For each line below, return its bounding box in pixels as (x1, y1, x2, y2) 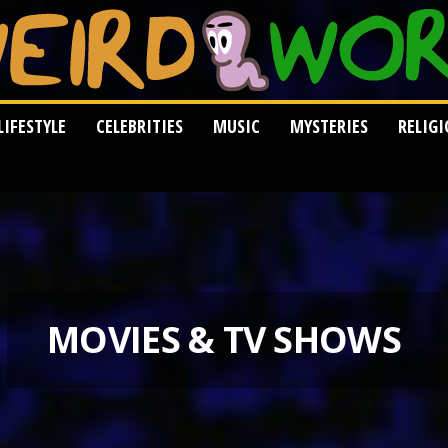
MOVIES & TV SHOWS (47, 315, 401, 364)
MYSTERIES (289, 114, 368, 138)
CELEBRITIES (95, 114, 183, 138)
